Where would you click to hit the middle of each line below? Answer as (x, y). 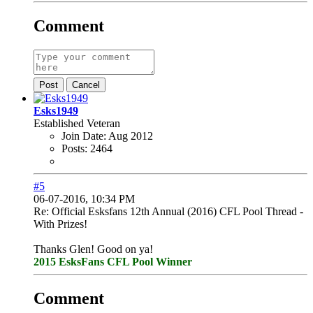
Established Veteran (77, 123)
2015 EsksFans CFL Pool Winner (113, 262)
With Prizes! (60, 224)
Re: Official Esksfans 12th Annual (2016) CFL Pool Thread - (168, 211)
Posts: (74, 148)
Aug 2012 (131, 136)
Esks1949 (56, 111)
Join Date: (84, 136)
